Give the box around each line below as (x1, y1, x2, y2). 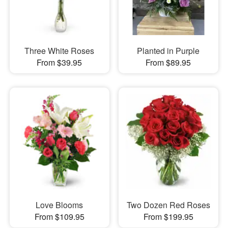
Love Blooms (36, 199, 83, 211)
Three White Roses (24, 44, 95, 56)
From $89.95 (146, 56, 191, 68)
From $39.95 (37, 56, 82, 68)
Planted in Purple (137, 44, 200, 56)
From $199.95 (143, 211, 193, 223)
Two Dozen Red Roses (126, 199, 210, 211)
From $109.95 (34, 211, 84, 223)
